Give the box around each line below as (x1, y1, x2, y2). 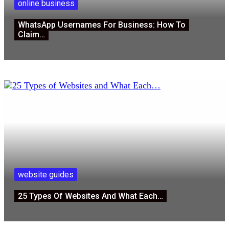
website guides (18, 169, 74, 179)
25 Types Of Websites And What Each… (18, 191, 163, 201)
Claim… (18, 29, 45, 39)
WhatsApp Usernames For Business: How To (18, 19, 186, 30)
